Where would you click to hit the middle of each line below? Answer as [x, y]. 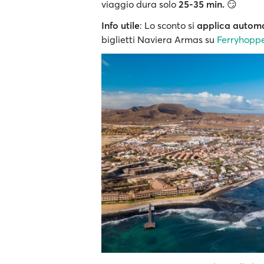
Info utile [121, 25]
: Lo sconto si [168, 25]
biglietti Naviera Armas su [159, 39]
